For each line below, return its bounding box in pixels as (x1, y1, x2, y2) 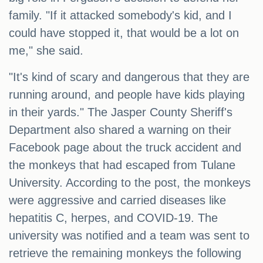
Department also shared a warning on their (9, 123, 231, 137)
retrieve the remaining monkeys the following (9, 247, 241, 260)
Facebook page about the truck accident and (9, 141, 241, 154)
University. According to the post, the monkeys (9, 176, 251, 190)
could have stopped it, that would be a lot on (9, 26, 239, 40)
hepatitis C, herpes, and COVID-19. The (9, 211, 218, 225)
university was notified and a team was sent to (9, 229, 249, 242)
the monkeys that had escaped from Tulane (9, 159, 235, 172)
